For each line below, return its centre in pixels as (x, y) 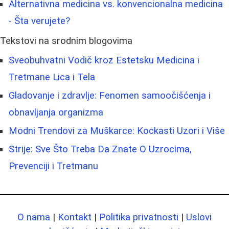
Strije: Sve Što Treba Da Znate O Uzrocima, (100, 150)
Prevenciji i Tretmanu (53, 166)
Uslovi (199, 217)
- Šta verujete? (39, 21)
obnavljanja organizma (56, 113)
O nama (34, 217)
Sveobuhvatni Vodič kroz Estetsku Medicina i (104, 61)
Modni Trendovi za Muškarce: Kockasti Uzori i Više (117, 131)
